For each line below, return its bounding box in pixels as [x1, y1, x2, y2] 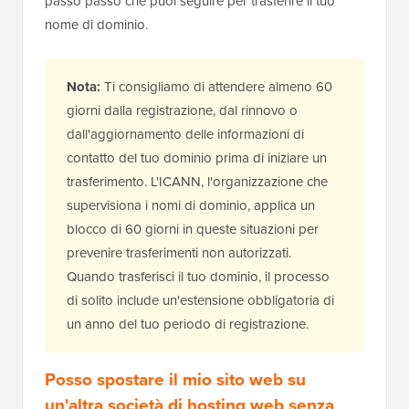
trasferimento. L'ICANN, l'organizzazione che [67, 171, 328, 192]
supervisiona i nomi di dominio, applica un [67, 194, 315, 215]
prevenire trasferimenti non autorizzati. [67, 242, 291, 263]
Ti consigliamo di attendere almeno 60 [100, 76, 332, 97]
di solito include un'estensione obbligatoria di [67, 289, 334, 310]
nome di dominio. [45, 14, 148, 35]
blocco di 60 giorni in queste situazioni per [67, 218, 319, 239]
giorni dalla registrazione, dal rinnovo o [67, 100, 298, 121]
